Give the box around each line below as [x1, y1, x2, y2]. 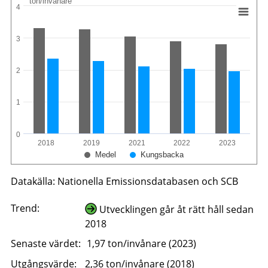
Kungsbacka [140, 150, 184, 159]
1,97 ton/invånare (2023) [86, 237, 196, 251]
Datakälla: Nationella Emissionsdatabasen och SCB [10, 174, 238, 188]
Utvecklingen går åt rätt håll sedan [96, 202, 254, 216]
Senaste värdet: [10, 237, 81, 251]
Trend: [10, 201, 39, 215]
